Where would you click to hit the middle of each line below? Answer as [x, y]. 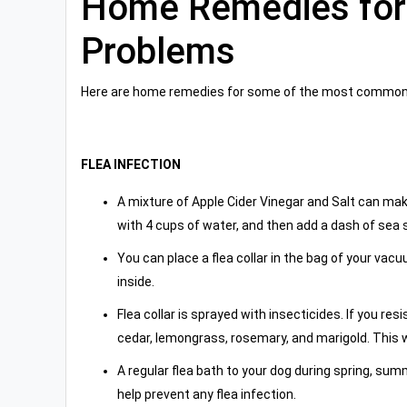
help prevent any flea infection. [207, 394]
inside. [136, 282]
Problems [158, 51]
